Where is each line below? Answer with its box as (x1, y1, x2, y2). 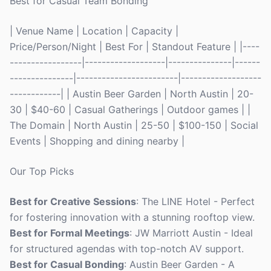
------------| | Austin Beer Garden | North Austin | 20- (10, 88, 253, 100)
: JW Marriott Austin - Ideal (129, 227, 253, 239)
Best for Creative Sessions (10, 195, 136, 207)
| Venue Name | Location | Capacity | (10, 25, 178, 37)
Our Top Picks (10, 165, 74, 177)
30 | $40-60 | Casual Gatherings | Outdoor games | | (10, 103, 250, 116)
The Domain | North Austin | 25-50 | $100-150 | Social (10, 119, 258, 131)
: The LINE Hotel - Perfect (136, 195, 255, 207)
